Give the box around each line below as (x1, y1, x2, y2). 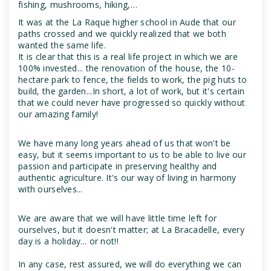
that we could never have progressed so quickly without (18, 97, 246, 109)
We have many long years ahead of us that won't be (18, 137, 231, 149)
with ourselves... (18, 183, 83, 195)
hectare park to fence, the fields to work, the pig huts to (18, 74, 247, 86)
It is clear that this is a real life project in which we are (18, 51, 238, 63)
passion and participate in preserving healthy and (18, 160, 217, 172)
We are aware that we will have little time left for (18, 212, 217, 224)
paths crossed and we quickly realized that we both (18, 28, 226, 40)
